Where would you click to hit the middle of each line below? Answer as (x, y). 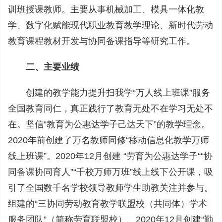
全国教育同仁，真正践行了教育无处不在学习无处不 (111, 109)
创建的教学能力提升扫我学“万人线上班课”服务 (118, 93)
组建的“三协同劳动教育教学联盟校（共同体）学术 (108, 204)
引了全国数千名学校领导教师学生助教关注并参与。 (111, 188)
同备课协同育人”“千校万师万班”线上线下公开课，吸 (111, 172)
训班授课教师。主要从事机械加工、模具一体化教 (106, 9)
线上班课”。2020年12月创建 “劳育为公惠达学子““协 (110, 156)
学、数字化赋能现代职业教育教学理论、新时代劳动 (111, 25)
